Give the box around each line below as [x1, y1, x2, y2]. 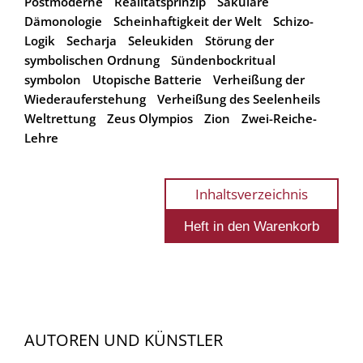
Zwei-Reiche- [241, 109, 317, 126]
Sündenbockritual [171, 51, 275, 68]
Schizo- [273, 12, 314, 29]
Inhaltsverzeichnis [195, 184, 308, 203]
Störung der [205, 32, 274, 49]
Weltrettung [24, 109, 96, 126]
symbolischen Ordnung [24, 51, 160, 68]
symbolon [24, 70, 81, 88]
